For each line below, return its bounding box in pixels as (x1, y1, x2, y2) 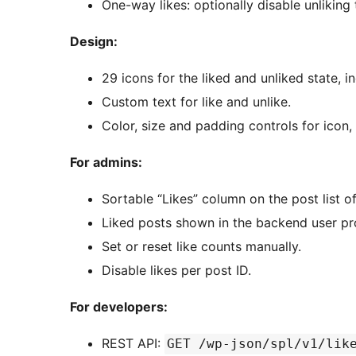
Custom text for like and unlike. (102, 94, 291, 110)
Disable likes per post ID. (102, 262, 251, 279)
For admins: (70, 154, 142, 171)
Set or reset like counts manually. (102, 238, 301, 255)
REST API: (102, 335, 164, 352)
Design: (70, 33, 118, 50)
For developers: (70, 299, 168, 315)
